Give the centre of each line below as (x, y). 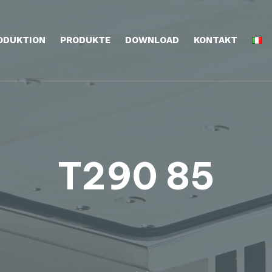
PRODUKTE (85, 40)
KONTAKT (216, 40)
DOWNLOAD (152, 40)
